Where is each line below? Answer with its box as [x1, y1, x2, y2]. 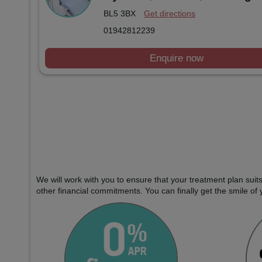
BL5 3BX [104, 9, 138, 19]
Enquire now [150, 53, 204, 64]
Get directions [144, 9, 195, 19]
